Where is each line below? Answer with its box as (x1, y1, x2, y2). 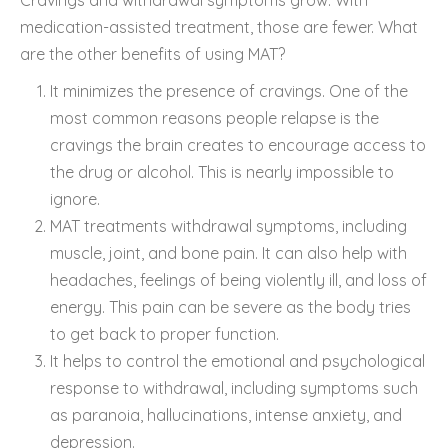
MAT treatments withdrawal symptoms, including (50, 215, 407, 236)
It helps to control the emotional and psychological (50, 350, 425, 371)
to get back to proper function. (50, 323, 279, 344)
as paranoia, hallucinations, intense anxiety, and (50, 404, 402, 425)
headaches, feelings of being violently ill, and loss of (50, 269, 427, 290)
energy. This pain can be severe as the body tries (50, 296, 411, 317)
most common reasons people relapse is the (50, 107, 379, 128)
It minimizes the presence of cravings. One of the (50, 80, 408, 101)
